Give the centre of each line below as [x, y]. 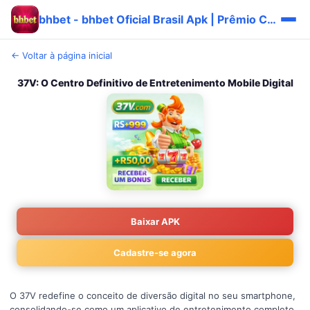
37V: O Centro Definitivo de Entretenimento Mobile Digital [155, 83]
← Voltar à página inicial [62, 55]
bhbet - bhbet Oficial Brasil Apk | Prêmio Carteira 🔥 [272, 19]
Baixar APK [155, 221]
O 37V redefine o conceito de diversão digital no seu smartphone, [153, 295]
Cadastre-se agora [155, 253]
